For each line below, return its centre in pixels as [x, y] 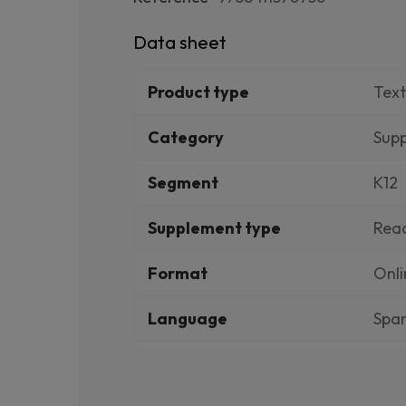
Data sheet [180, 42]
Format [178, 273]
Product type [198, 92]
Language [188, 319]
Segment [183, 183]
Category [186, 137]
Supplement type [214, 228]
